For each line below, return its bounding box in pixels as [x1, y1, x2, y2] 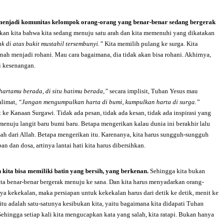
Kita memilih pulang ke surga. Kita [105, 40, 198, 47]
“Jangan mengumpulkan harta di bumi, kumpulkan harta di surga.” [18, 98, 200, 106]
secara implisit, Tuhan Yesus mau [110, 87, 198, 95]
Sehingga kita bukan [148, 167, 205, 175]
